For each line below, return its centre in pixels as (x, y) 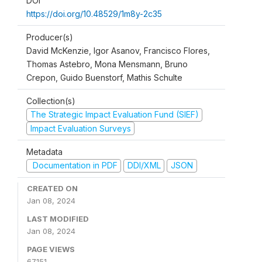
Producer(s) (50, 37)
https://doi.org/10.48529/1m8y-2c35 (94, 14)
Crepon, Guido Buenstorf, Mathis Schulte (104, 77)
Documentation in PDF (74, 165)
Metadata (44, 152)
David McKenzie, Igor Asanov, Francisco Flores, (118, 51)
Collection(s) (51, 101)
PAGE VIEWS (51, 249)
